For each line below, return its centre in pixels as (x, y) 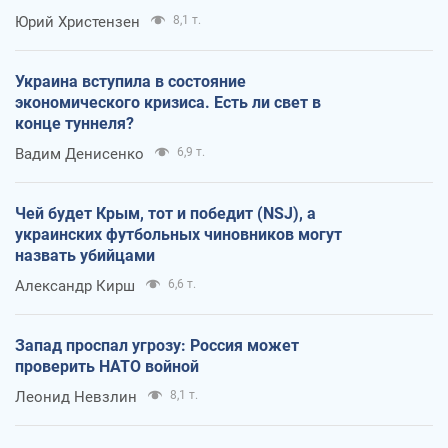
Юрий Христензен (77, 22)
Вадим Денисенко (79, 154)
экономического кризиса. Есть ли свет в (168, 103)
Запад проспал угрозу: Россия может (157, 346)
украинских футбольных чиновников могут (178, 235)
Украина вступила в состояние (130, 82)
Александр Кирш (75, 286)
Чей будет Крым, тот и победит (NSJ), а (165, 214)
